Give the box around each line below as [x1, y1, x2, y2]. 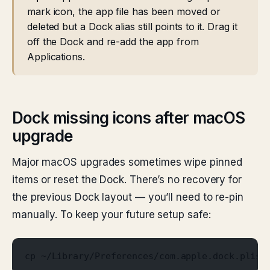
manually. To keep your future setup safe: [12, 209, 211, 221]
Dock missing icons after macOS [12, 108, 245, 127]
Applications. [27, 51, 85, 63]
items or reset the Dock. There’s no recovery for [12, 174, 242, 186]
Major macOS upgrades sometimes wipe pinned [12, 156, 242, 168]
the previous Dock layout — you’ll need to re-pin [12, 191, 243, 203]
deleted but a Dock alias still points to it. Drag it [27, 20, 237, 33]
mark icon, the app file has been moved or [27, 5, 221, 17]
